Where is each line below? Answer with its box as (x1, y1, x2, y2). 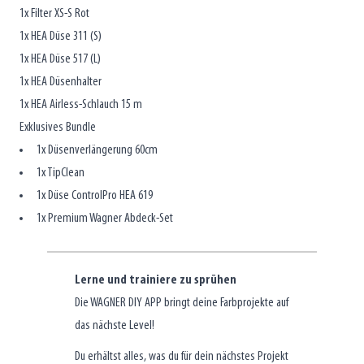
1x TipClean (37, 166, 84, 180)
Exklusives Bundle (19, 120, 96, 134)
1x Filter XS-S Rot (19, 6, 89, 20)
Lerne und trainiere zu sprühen (75, 273, 236, 287)
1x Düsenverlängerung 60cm (37, 143, 158, 157)
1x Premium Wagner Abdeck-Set (37, 211, 173, 225)
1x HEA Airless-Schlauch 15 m (19, 97, 142, 111)
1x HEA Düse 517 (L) (19, 52, 101, 66)
